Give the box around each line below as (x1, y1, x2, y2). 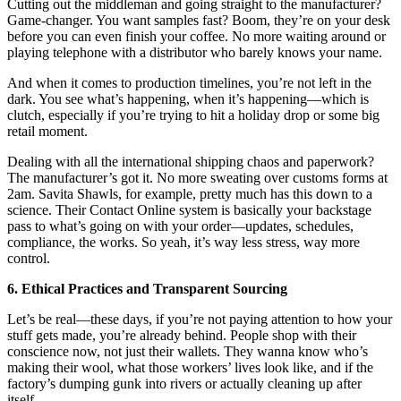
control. (7, 251, 50, 267)
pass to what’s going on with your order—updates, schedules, (7, 218, 354, 235)
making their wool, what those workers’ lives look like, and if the (7, 360, 373, 376)
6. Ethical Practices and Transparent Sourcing (7, 281, 287, 297)
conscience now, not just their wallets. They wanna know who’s (7, 344, 368, 360)
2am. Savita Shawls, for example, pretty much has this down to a (7, 186, 372, 202)
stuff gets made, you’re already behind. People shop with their (7, 328, 356, 344)
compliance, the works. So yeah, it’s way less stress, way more (7, 235, 360, 251)
